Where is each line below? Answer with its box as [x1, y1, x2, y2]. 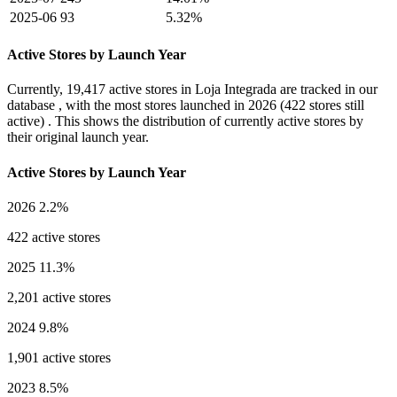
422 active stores [7, 229, 100, 245]
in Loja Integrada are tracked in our [177, 82, 378, 97]
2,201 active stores [7, 289, 111, 305]
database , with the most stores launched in [7, 97, 248, 113]
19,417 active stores [66, 82, 177, 97]
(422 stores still [276, 97, 364, 113]
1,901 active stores [7, 349, 111, 365]
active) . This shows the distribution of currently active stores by [7, 113, 363, 129]
